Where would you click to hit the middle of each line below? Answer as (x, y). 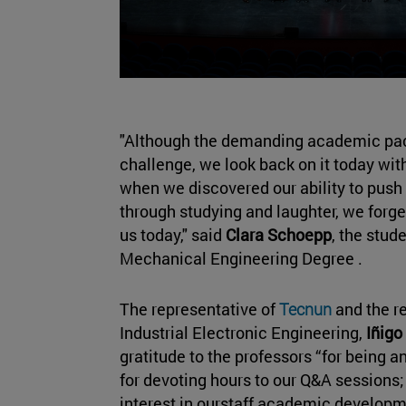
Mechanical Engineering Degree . (241, 258)
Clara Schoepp (279, 234)
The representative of (199, 309)
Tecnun (307, 309)
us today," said (173, 234)
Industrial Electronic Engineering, (241, 332)
